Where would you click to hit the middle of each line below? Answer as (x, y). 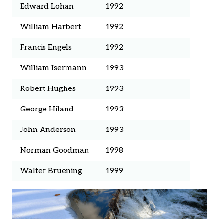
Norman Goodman (55, 151)
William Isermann (53, 68)
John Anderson (48, 130)
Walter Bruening (51, 171)
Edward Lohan (47, 7)
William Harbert (51, 27)
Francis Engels (46, 48)
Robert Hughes (48, 89)
